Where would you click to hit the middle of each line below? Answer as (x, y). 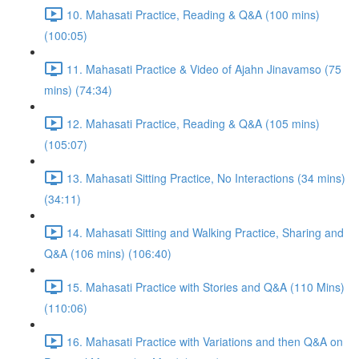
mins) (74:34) (78, 90)
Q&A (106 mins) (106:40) (108, 253)
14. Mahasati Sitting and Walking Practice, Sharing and (205, 232)
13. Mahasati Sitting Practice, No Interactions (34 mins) (206, 177)
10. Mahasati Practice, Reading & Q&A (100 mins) (193, 14)
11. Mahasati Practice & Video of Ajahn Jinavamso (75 (204, 69)
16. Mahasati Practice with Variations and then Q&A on (205, 341)
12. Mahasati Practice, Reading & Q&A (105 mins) (193, 123)
